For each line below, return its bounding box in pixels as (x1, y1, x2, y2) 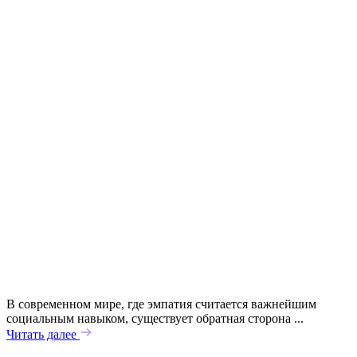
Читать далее (6, 328, 80, 342)
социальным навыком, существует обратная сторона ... (6, 312, 304, 326)
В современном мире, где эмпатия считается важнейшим (6, 297, 316, 312)
